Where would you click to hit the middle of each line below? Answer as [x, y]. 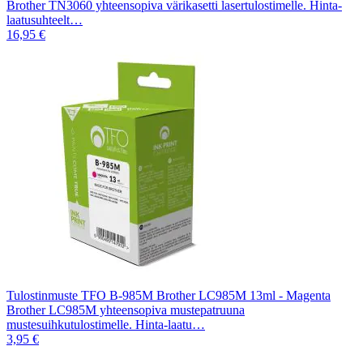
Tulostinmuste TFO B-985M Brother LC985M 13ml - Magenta [169, 295]
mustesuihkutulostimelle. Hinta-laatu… [106, 324]
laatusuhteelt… [45, 19]
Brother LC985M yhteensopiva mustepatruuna [126, 310]
